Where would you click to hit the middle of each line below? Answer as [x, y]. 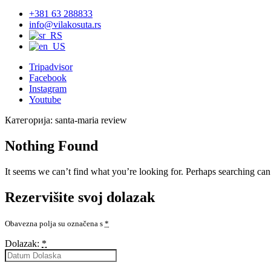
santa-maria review [91, 120]
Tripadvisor [51, 67]
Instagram [48, 89]
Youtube [45, 100]
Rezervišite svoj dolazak [80, 197]
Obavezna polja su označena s [55, 223]
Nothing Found [51, 145]
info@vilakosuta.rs [65, 24]
